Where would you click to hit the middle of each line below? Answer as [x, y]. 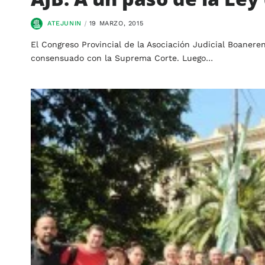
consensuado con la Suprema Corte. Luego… [122, 58]
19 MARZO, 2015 [116, 24]
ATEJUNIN [64, 24]
